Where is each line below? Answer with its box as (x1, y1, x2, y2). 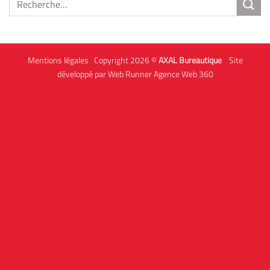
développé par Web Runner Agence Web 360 (57, 67, 213, 81)
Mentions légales (27, 54, 92, 67)
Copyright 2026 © (92, 54, 159, 67)
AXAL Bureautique (158, 54, 222, 67)
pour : (8, 5, 28, 19)
